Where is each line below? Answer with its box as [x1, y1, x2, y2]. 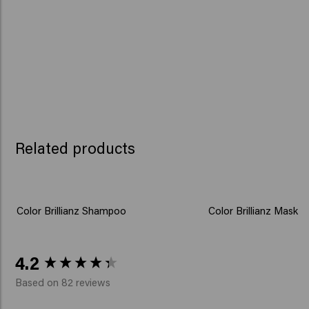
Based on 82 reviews [15, 275, 111, 289]
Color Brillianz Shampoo [17, 203, 127, 218]
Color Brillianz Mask [208, 203, 299, 218]
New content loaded [14, 247, 117, 262]
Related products [15, 137, 136, 158]
